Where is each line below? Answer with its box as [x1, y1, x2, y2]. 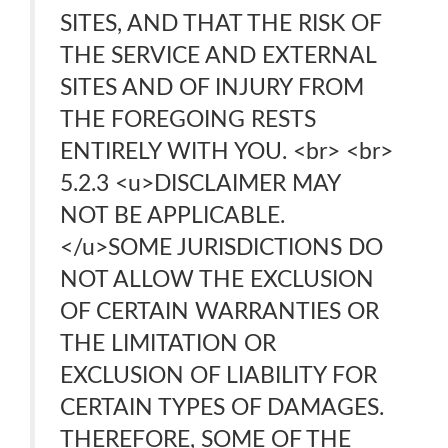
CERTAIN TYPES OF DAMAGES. [60, 396, 384, 419]
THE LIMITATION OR [60, 332, 276, 355]
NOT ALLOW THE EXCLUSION [60, 268, 374, 291]
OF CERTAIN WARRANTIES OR [60, 300, 379, 323]
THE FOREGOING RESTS [60, 108, 316, 131]
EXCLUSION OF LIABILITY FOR [60, 364, 377, 387]
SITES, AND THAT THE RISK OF [60, 12, 382, 35]
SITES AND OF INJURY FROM [60, 76, 364, 99]
